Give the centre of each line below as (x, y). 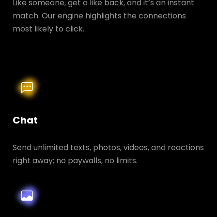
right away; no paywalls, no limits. (75, 160)
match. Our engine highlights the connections (99, 15)
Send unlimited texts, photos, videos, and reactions (108, 147)
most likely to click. (48, 29)
